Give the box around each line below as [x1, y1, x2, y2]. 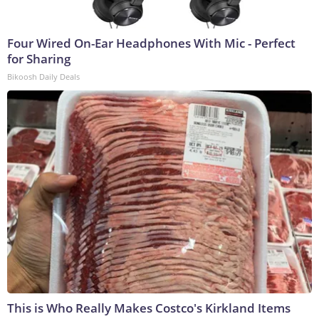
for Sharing [7, 51, 70, 68]
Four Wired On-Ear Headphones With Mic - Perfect [7, 35, 296, 52]
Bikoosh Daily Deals [7, 71, 80, 83]
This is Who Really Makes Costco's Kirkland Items [7, 300, 291, 317]
